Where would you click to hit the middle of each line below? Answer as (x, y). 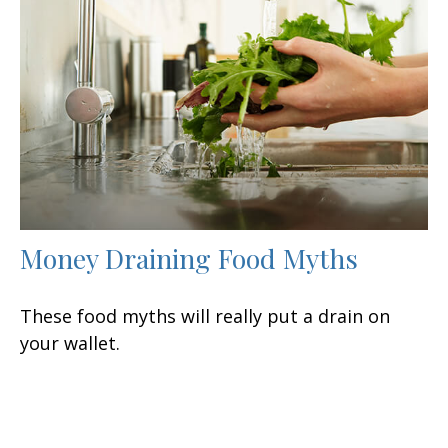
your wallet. (70, 343)
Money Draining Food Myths (189, 258)
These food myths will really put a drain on (205, 316)
